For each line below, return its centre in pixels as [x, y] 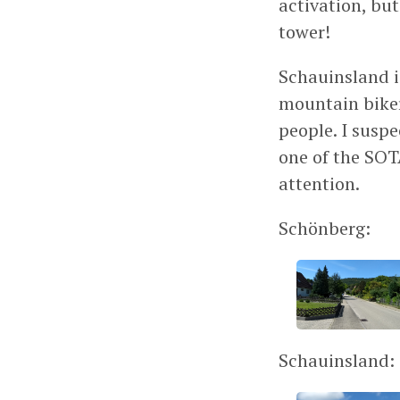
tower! [304, 31]
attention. [319, 183]
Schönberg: [325, 228]
